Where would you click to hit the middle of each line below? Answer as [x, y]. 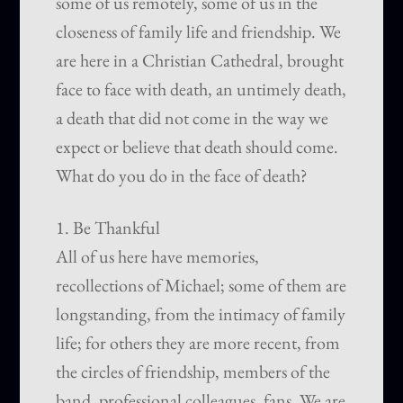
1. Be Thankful [108, 228]
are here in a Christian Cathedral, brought [200, 61]
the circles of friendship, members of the [193, 372]
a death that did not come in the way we [193, 118]
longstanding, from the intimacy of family [201, 314]
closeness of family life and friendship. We [199, 32]
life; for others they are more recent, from [198, 343]
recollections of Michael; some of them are [201, 286]
